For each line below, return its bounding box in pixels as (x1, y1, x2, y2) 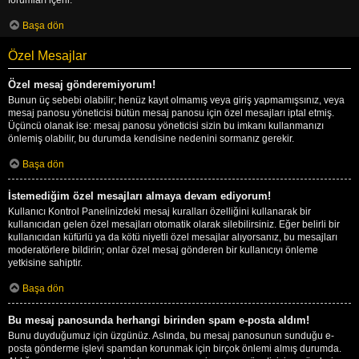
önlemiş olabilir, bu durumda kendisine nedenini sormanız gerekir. (8, 132, 294, 144)
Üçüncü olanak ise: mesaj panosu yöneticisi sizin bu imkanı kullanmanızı (8, 119, 324, 131)
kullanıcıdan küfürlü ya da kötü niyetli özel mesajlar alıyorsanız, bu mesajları (8, 231, 337, 243)
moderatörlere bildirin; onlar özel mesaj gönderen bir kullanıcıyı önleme (8, 244, 318, 256)
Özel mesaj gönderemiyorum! (8, 78, 155, 91)
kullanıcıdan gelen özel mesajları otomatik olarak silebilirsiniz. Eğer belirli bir (8, 218, 340, 230)
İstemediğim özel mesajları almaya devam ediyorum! (8, 189, 271, 202)
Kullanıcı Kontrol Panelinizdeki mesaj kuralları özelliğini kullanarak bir (8, 205, 311, 217)
